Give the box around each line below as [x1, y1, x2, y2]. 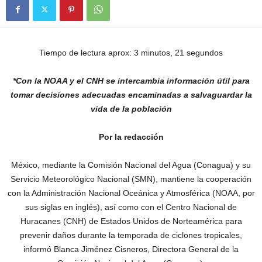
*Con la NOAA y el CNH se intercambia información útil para [12, 76, 250, 85]
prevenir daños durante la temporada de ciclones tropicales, [20, 230, 242, 240]
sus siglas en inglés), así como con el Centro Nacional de [25, 202, 237, 212]
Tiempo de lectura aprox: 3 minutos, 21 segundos [39, 48, 223, 57]
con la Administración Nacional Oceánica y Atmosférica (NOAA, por [7, 188, 255, 198]
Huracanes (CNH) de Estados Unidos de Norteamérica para [20, 216, 242, 226]
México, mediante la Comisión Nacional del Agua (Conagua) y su [11, 160, 251, 170]
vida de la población [90, 104, 172, 113]
